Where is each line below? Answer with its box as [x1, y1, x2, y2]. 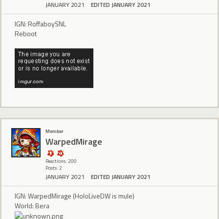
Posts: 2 [45, 164, 62, 172]
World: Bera [15, 200, 49, 211]
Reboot [15, 28, 37, 39]
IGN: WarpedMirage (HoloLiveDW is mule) [15, 190, 134, 201]
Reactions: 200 [45, 157, 77, 165]
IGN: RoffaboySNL [15, 18, 66, 29]
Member [45, 128, 64, 135]
